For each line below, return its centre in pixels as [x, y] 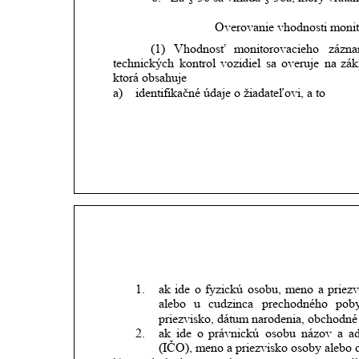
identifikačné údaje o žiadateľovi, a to [231, 92]
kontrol [197, 63]
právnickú [234, 333]
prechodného [294, 304]
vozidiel [241, 63]
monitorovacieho [276, 48]
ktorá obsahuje [150, 78]
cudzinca [231, 304]
